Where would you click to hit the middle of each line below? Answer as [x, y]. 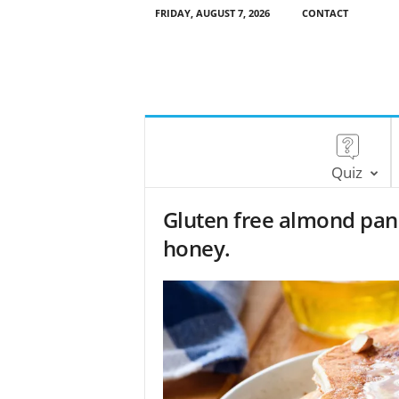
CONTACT [325, 13]
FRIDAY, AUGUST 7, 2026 [212, 13]
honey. [196, 248]
